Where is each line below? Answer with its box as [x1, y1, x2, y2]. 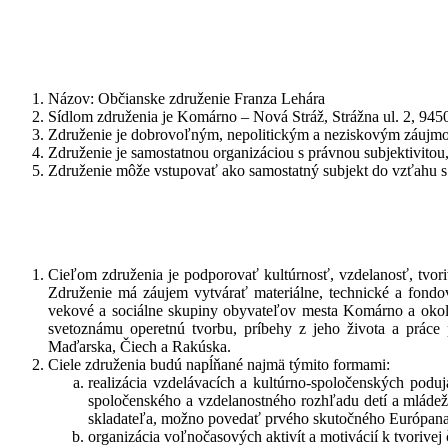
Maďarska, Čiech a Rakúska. [48, 337, 231, 355]
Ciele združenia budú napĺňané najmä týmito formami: [48, 355, 390, 373]
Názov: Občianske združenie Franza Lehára [48, 89, 325, 107]
